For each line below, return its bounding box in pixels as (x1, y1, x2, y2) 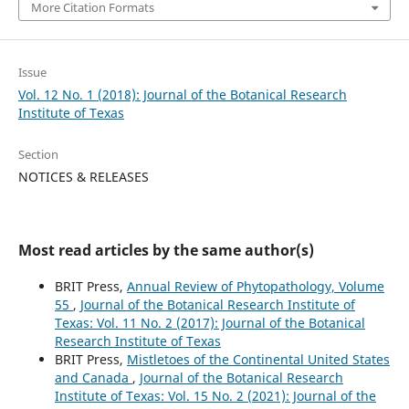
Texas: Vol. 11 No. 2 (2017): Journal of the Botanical (54, 313, 365, 331)
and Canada (54, 368, 132, 386)
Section (17, 145, 58, 163)
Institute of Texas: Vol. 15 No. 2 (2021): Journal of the (54, 386, 376, 404)
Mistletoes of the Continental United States (126, 350, 390, 368)
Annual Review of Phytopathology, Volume (126, 277, 384, 295)
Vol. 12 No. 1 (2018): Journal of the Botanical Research (17, 85, 347, 103)
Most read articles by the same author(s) (17, 239, 314, 260)
